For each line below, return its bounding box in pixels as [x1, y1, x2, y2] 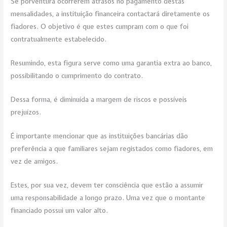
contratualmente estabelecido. [11, 34, 107, 44]
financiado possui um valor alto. [11, 205, 108, 215]
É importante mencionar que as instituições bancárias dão [11, 131, 188, 140]
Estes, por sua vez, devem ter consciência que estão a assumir [11, 180, 204, 190]
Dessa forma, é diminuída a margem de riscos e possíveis [11, 94, 187, 104]
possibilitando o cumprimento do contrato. [11, 70, 143, 80]
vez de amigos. [11, 156, 58, 166]
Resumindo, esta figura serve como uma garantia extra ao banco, [11, 58, 212, 67]
